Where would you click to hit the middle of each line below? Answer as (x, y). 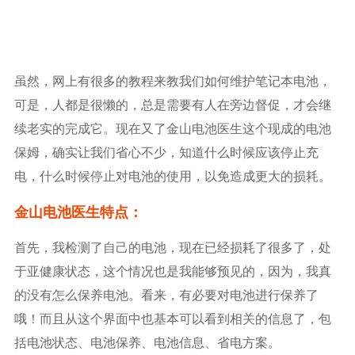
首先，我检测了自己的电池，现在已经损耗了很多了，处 (172, 247)
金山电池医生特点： (78, 212)
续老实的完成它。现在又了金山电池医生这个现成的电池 (172, 128)
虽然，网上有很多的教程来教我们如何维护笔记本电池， (172, 80)
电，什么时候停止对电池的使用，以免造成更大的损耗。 (172, 176)
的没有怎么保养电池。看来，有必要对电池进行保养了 (166, 294)
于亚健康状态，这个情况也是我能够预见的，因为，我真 (172, 271)
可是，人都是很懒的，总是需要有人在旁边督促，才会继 (172, 104)
